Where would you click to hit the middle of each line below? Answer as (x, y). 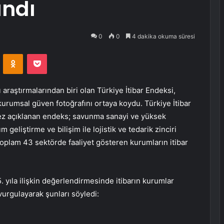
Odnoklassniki (44, 54)
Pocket (57, 54)
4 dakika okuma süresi (163, 36)
